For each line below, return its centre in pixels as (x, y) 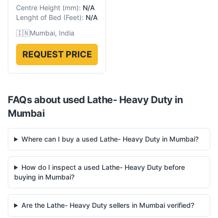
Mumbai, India (52, 33)
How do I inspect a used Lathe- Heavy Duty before (103, 167)
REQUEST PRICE (57, 54)
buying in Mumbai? (44, 177)
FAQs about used (47, 100)
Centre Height (38, 8)
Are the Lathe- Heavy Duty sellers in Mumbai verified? (108, 205)
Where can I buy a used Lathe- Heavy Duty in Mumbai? (110, 139)
